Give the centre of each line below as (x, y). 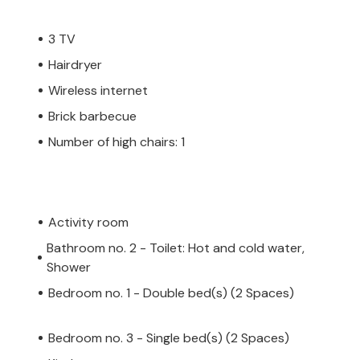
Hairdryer (75, 64)
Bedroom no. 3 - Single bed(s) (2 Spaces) (169, 337)
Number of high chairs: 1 (117, 141)
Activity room (88, 222)
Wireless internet (98, 90)
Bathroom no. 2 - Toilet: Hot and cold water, (176, 247)
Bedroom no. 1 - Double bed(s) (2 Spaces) (171, 292)
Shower (69, 267)
